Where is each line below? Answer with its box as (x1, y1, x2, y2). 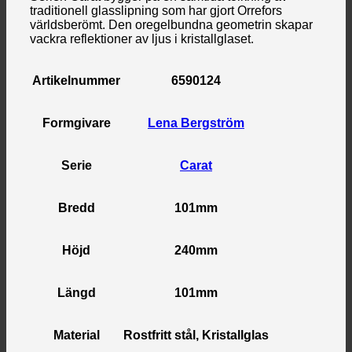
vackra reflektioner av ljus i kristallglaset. (30, 31, 254, 46)
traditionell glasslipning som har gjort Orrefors (30, 3, 282, 17)
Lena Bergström (148, 115, 244, 130)
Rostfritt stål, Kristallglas (123, 328, 269, 342)
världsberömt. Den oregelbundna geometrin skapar (30, 17, 313, 31)
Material (53, 328, 100, 342)
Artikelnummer (32, 73, 120, 87)
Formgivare (42, 115, 111, 130)
